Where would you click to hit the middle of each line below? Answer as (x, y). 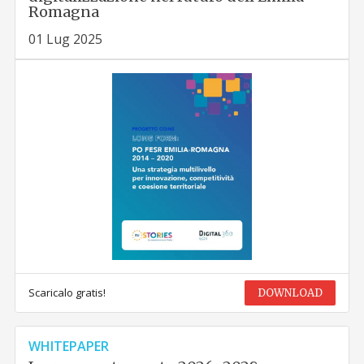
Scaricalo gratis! (67, 292)
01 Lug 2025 (66, 39)
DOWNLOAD (290, 292)
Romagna (64, 11)
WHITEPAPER (69, 346)
